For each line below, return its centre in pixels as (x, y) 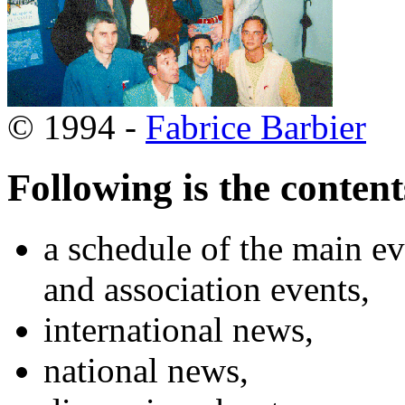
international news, (179, 329)
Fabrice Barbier (256, 127)
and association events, (207, 288)
